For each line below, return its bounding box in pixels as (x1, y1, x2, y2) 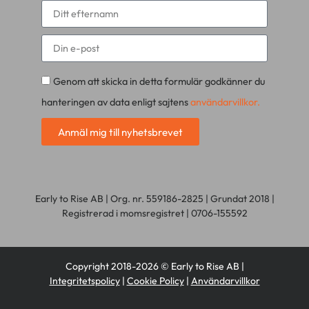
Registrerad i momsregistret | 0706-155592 (61, 207, 248, 220)
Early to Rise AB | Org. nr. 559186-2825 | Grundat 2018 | (34, 192, 275, 206)
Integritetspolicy (49, 275, 120, 288)
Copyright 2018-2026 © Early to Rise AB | (65, 260, 244, 273)
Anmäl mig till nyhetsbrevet (58, 125, 183, 139)
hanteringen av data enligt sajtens (41, 96, 190, 109)
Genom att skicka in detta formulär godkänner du (53, 75, 265, 88)
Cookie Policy (126, 275, 184, 288)
